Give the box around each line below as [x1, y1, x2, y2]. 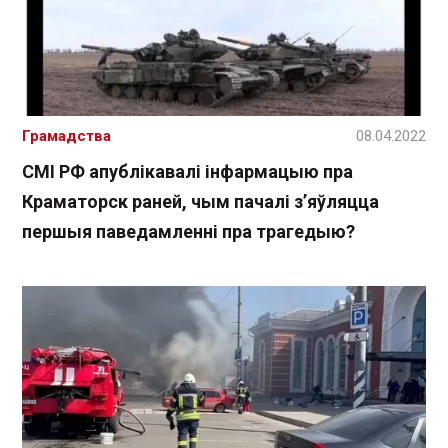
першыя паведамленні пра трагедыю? [22, 221, 355, 243]
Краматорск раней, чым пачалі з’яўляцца [22, 191, 379, 213]
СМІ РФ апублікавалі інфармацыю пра [22, 161, 353, 183]
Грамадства [22, 127, 111, 146]
